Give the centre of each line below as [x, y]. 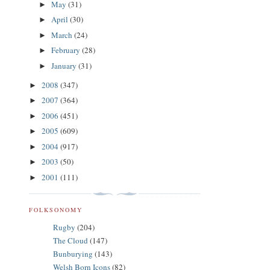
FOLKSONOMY [56, 209]
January [64, 65]
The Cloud [71, 240]
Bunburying [73, 254]
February [66, 50]
